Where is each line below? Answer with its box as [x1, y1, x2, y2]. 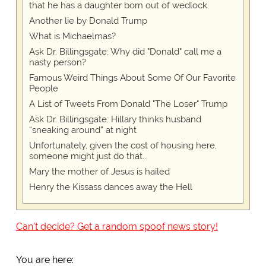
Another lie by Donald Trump [28, 15, 147, 27]
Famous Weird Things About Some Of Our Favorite [28, 72, 236, 84]
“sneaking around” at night [28, 125, 137, 136]
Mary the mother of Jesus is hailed [28, 166, 170, 178]
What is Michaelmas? [28, 31, 116, 42]
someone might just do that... [28, 151, 148, 162]
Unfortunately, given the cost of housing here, [28, 140, 217, 151]
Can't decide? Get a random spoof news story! [15, 221, 218, 233]
